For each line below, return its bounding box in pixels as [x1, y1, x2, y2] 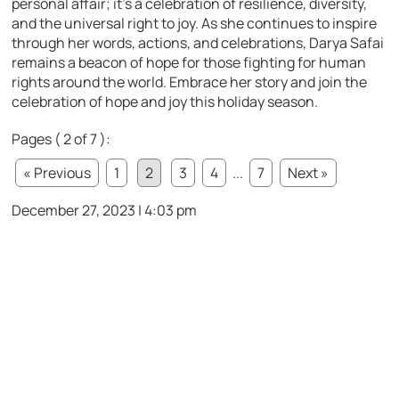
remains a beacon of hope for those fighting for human [12, 52, 367, 72]
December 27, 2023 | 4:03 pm [12, 199, 198, 220]
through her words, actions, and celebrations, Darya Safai [12, 32, 385, 53]
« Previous [23, 162, 92, 183]
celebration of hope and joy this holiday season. [12, 91, 319, 111]
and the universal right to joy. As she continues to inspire [12, 12, 378, 33]
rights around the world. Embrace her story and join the [12, 71, 368, 92]
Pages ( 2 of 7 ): [12, 128, 111, 149]
